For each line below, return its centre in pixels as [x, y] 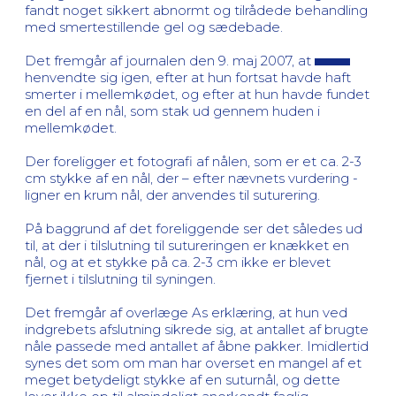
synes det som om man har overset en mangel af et [193, 362]
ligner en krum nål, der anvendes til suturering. [172, 194]
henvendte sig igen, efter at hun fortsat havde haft [188, 77]
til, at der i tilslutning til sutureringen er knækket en [187, 245]
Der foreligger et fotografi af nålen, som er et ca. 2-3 [193, 161]
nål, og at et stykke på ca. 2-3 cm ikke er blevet [178, 262]
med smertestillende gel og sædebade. [154, 27]
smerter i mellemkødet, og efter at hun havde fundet [197, 94]
